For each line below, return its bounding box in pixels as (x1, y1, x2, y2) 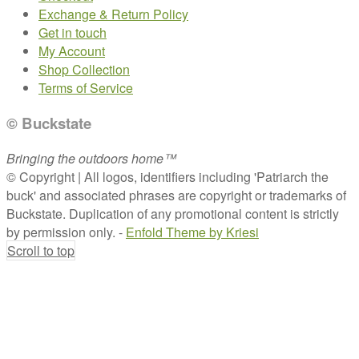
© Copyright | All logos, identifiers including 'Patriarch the (6, 167, 329, 186)
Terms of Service (38, 79, 133, 98)
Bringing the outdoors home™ (6, 148, 176, 167)
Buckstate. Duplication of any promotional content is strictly (6, 204, 339, 223)
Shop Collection (38, 60, 130, 79)
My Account (38, 42, 105, 61)
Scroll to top (7, 240, 75, 260)
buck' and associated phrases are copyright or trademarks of (6, 185, 346, 204)
